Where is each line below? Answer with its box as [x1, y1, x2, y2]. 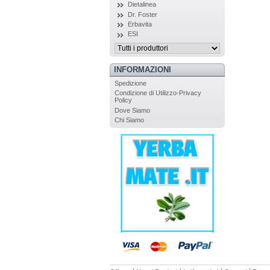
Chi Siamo [114, 116, 144, 124]
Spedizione [114, 79, 146, 87]
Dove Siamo [114, 106, 150, 114]
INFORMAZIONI [113, 64, 171, 74]
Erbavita [127, 20, 152, 28]
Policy [114, 96, 132, 104]
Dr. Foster [127, 10, 157, 18]
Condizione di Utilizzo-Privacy [114, 89, 201, 97]
